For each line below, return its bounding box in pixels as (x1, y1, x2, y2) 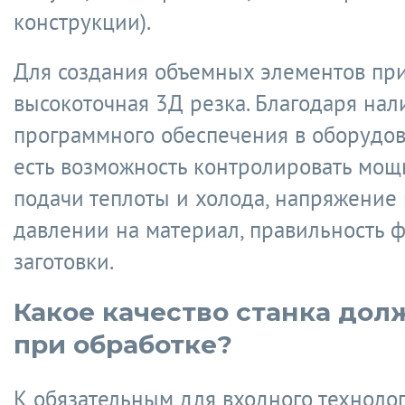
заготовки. (14, 247, 118, 276)
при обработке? (14, 329, 232, 360)
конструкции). (14, 7, 151, 36)
